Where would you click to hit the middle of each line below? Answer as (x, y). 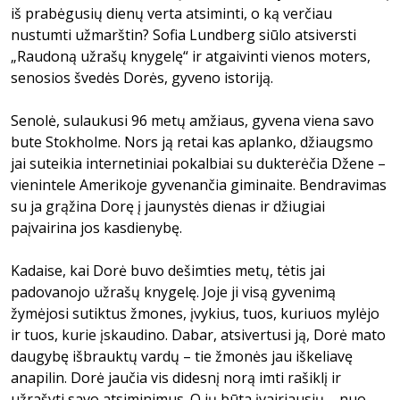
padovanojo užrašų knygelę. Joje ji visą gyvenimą (173, 292)
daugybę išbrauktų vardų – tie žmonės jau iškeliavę (182, 356)
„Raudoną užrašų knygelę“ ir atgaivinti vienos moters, (191, 56)
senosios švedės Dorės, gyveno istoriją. (142, 78)
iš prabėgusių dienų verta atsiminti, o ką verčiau (171, 13)
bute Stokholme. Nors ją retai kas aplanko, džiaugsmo (192, 142)
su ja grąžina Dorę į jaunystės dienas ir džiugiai (168, 206)
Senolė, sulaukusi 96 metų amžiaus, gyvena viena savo (192, 121)
